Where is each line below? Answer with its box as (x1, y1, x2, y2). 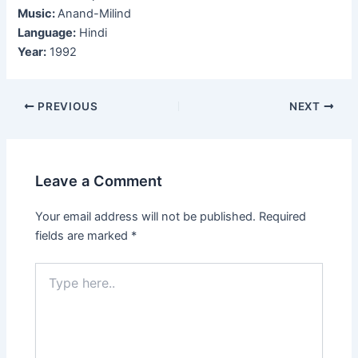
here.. (34, 278, 65, 292)
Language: (18, 26, 77, 41)
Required (259, 209, 307, 224)
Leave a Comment (35, 171, 163, 189)
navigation (5, 117, 62, 133)
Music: (18, 6, 58, 22)
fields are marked (35, 228, 132, 243)
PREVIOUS (34, 100, 98, 113)
